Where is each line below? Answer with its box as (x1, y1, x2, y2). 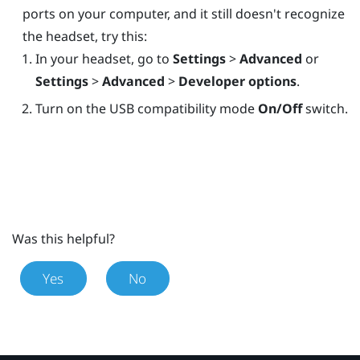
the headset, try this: (22, 27, 147, 45)
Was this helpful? (12, 229, 115, 247)
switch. (301, 99, 348, 117)
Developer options (178, 72, 297, 90)
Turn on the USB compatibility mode (35, 99, 258, 117)
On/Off (257, 99, 302, 117)
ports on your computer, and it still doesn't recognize (22, 4, 345, 22)
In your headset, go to (35, 49, 173, 67)
